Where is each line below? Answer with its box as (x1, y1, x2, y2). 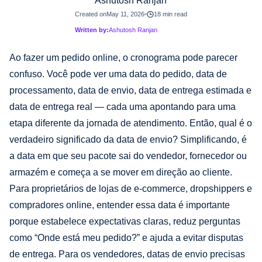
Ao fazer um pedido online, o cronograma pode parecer (9, 52, 237, 63)
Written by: (74, 26, 109, 33)
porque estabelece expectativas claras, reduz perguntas (9, 216, 240, 226)
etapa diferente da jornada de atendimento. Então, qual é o (9, 118, 252, 128)
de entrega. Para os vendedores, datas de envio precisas (9, 249, 245, 259)
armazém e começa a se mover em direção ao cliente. (9, 167, 232, 177)
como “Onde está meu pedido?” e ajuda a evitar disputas (9, 232, 243, 243)
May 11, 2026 (106, 10, 144, 18)
